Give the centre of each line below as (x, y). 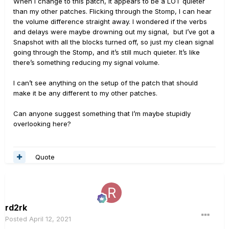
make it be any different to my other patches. (85, 93)
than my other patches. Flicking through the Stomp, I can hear (112, 11)
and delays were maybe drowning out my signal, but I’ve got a (114, 32)
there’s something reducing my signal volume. (86, 62)
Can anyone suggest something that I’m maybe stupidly (102, 113)
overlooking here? (43, 124)
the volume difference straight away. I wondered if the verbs (110, 21)
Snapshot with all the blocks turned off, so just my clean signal (113, 42)
